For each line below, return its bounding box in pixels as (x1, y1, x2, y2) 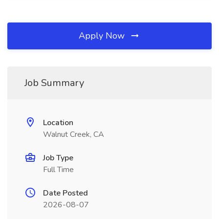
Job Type (43, 153, 73, 163)
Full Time (43, 164, 74, 175)
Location (43, 117, 73, 128)
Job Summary (24, 76, 84, 89)
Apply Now (79, 30, 127, 42)
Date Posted (43, 188, 88, 198)
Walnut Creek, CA (43, 129, 104, 140)
